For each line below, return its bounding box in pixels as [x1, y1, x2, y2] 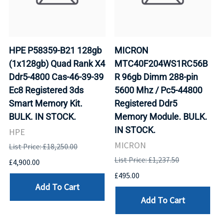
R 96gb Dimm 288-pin [114, 71, 198, 82]
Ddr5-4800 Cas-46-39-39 [9, 71, 104, 82]
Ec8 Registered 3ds [9, 84, 83, 95]
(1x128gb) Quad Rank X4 [9, 58, 105, 69]
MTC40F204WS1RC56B [114, 58, 208, 69]
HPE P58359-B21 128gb [9, 45, 102, 55]
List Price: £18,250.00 [9, 141, 78, 151]
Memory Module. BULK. [114, 111, 207, 122]
